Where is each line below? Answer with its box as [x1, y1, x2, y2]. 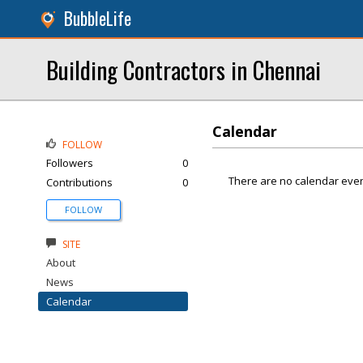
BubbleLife [64, 6, 131, 31]
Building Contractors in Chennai [46, 52, 321, 87]
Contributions [46, 175, 113, 190]
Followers [46, 156, 93, 170]
